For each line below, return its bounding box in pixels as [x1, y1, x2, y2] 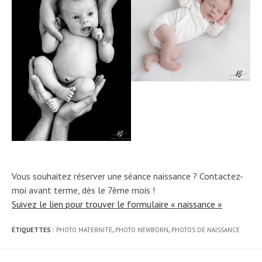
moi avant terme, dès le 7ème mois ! [12, 184, 155, 196]
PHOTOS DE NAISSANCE [171, 226, 240, 234]
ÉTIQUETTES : [12, 226, 56, 234]
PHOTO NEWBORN [115, 226, 168, 234]
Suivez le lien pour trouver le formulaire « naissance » [12, 198, 222, 210]
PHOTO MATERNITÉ [56, 226, 112, 234]
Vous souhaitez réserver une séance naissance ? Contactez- [12, 170, 243, 182]
